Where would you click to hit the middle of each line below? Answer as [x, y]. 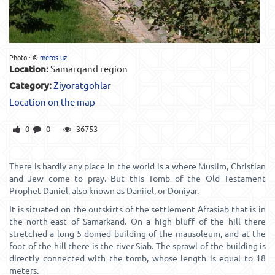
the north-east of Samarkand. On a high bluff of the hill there [137, 221]
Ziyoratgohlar [82, 85]
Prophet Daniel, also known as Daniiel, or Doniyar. [104, 190]
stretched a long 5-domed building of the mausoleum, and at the [137, 233]
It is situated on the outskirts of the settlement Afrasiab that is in [137, 209]
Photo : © [25, 57]
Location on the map [52, 102]
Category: [30, 85]
